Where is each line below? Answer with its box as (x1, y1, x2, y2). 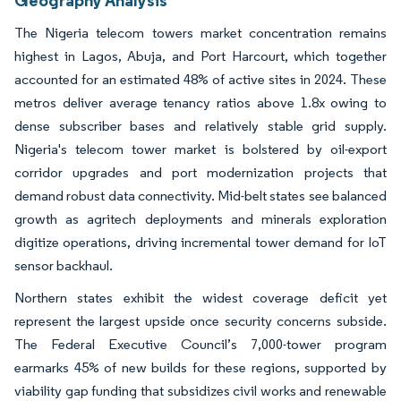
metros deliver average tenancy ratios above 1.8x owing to (14, 93, 387, 111)
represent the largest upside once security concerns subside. (14, 311, 387, 329)
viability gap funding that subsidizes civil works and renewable (14, 381, 387, 399)
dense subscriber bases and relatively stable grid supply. (14, 116, 387, 134)
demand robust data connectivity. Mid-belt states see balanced (14, 186, 387, 204)
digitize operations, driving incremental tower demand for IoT (14, 233, 387, 251)
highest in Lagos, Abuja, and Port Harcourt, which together (14, 47, 387, 64)
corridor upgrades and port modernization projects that (14, 163, 387, 181)
